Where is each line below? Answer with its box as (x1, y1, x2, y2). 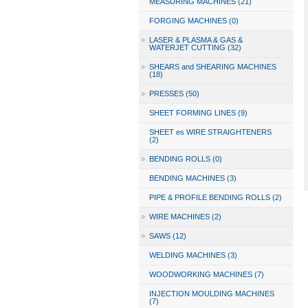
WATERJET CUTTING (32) (148, 43, 241, 52)
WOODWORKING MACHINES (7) (148, 270, 264, 278)
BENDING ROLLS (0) (148, 155, 222, 163)
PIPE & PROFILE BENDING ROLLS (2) (148, 193, 282, 201)
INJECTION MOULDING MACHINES (148, 289, 274, 298)
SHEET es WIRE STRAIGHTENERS (148, 128, 272, 136)
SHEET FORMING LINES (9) (148, 109, 247, 117)
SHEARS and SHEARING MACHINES (148, 63, 276, 71)
